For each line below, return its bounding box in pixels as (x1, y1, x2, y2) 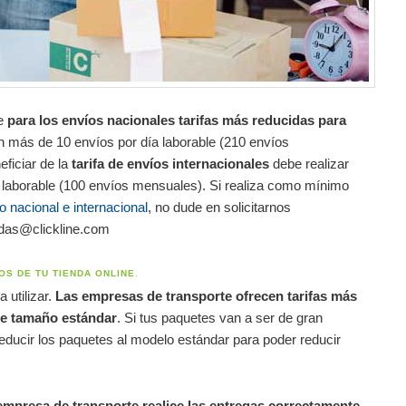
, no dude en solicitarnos (148, 198, 291, 215)
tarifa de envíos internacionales (72, 155, 269, 171)
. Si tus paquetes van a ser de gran (117, 310, 323, 326)
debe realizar (269, 155, 349, 171)
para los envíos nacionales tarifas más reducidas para (7, 111, 346, 128)
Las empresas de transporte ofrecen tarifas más (55, 288, 357, 304)
